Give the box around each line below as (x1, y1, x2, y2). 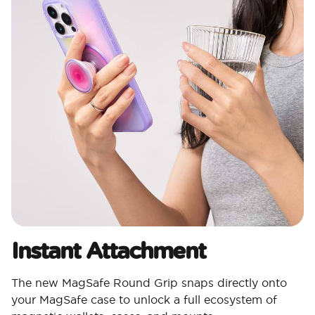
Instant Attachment (11, 234, 205, 266)
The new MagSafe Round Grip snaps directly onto (11, 276, 287, 290)
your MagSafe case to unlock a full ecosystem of (11, 293, 277, 307)
